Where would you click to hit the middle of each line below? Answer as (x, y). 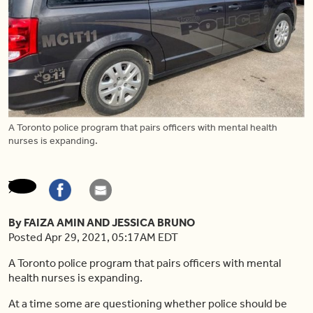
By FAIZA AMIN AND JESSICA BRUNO (102, 222)
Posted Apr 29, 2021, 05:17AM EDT (93, 237)
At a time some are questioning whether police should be (148, 303)
